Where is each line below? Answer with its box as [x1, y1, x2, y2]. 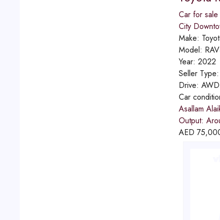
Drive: [178, 80, 201, 91]
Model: [178, 44, 205, 55]
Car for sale [178, 9, 218, 20]
